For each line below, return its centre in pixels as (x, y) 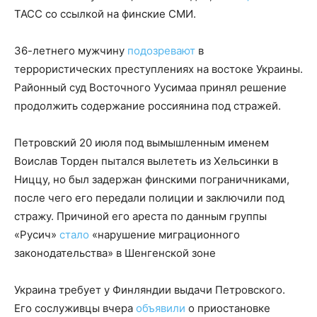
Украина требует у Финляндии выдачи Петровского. (150, 289)
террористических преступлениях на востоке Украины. (158, 69)
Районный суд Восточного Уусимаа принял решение (150, 87)
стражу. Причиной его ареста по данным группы (140, 216)
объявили (161, 308)
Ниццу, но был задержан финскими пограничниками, (152, 179)
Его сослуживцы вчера (75, 308)
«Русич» (37, 234)
